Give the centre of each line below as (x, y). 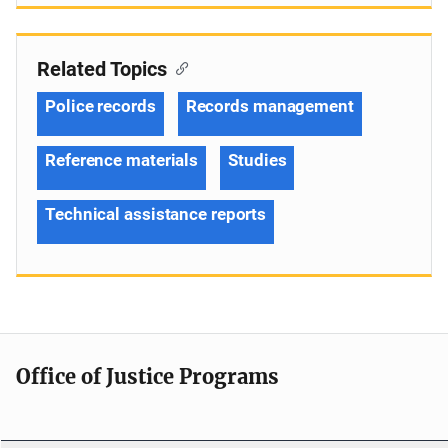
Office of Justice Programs (147, 376)
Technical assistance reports (156, 213)
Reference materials (122, 159)
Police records (100, 105)
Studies (257, 159)
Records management (269, 105)
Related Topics (102, 68)
